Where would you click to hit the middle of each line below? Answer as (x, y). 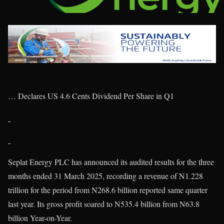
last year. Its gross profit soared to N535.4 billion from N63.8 (104, 204)
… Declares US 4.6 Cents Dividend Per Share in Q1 (91, 96)
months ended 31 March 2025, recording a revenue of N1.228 (105, 176)
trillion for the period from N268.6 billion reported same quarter (108, 190)
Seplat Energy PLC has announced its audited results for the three (111, 162)
